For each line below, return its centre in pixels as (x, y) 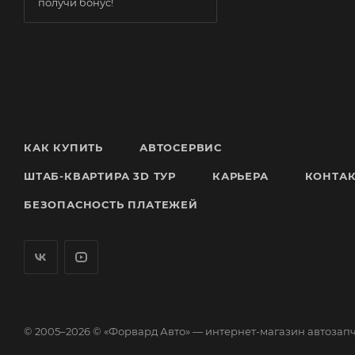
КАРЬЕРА (240, 176)
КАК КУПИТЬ (63, 147)
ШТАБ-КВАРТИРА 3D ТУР (100, 176)
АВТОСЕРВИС (181, 147)
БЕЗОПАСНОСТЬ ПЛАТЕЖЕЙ (111, 204)
